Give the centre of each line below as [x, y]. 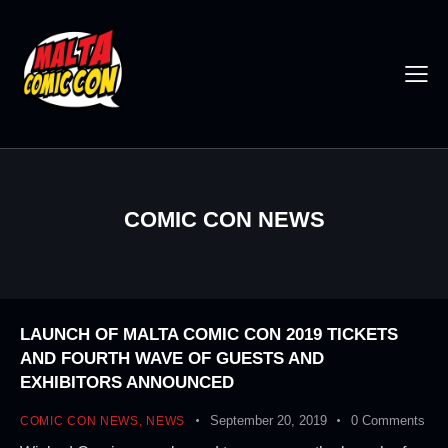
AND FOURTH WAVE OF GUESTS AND [172, 359]
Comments [393, 421]
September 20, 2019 [268, 421]
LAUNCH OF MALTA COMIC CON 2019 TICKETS [209, 335]
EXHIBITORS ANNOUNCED [127, 383]
